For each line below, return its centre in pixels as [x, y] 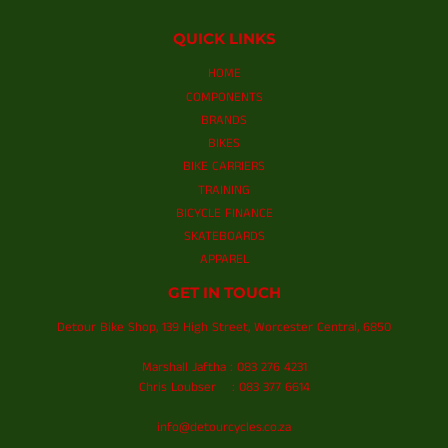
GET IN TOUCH [224, 293]
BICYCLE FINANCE [224, 213]
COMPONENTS [224, 97]
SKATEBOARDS [224, 237]
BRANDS [224, 120]
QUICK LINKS [224, 39]
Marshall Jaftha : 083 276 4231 [224, 368]
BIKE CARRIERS [224, 167]
